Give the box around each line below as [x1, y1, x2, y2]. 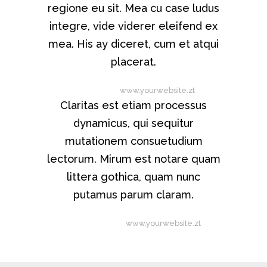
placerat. [111, 55, 156, 68]
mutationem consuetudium [64, 134, 203, 147]
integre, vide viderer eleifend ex [49, 19, 218, 32]
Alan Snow [72, 85, 113, 95]
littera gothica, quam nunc [67, 170, 200, 183]
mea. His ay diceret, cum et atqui [48, 37, 219, 50]
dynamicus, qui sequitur [73, 116, 194, 129]
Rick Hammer [66, 218, 119, 228]
